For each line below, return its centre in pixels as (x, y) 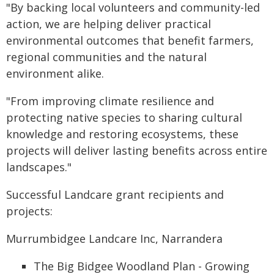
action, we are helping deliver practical (109, 24)
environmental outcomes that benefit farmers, (130, 40)
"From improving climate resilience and (110, 101)
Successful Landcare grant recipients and (115, 194)
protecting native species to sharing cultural (124, 117)
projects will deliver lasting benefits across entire (137, 150)
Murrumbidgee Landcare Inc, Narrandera (114, 239)
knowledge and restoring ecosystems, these (122, 134)
